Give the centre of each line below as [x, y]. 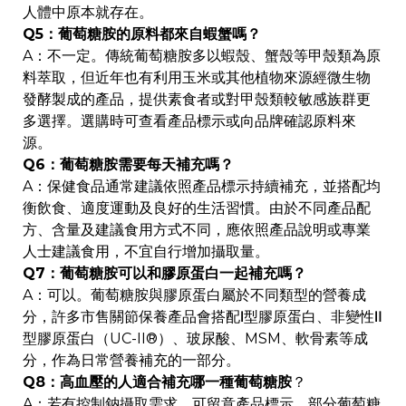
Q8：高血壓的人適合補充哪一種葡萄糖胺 [157, 382]
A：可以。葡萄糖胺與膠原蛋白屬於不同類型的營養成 [194, 295]
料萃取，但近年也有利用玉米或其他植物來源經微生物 [197, 78]
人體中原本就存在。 [88, 13]
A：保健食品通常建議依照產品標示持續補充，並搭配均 [202, 187]
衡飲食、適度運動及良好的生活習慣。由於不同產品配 [197, 208]
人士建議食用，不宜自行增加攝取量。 [146, 252]
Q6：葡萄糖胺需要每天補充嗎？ [128, 165]
